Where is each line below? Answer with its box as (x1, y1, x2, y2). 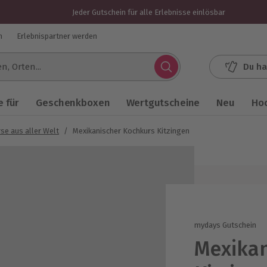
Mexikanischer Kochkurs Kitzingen (73, 126, 190, 135)
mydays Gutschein (194, 220, 257, 229)
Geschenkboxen (36, 97, 110, 109)
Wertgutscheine (126, 97, 200, 109)
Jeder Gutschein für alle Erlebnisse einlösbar (72, 7, 225, 17)
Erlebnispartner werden (17, 31, 97, 41)
